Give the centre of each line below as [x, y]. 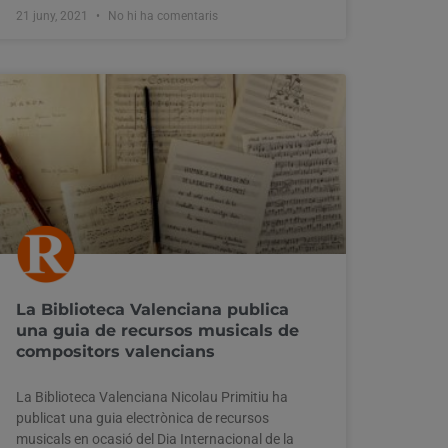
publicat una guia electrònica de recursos [142, 417]
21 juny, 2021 [53, 15]
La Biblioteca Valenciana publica [152, 309]
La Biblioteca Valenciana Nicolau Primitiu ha [152, 396]
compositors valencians [115, 351]
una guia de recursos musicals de [157, 330]
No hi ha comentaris [161, 15]
